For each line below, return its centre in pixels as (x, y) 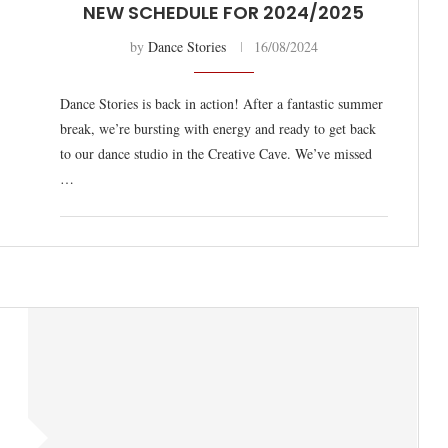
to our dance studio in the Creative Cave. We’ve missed (215, 153)
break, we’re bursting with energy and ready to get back (217, 128)
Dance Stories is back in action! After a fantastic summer (221, 103)
